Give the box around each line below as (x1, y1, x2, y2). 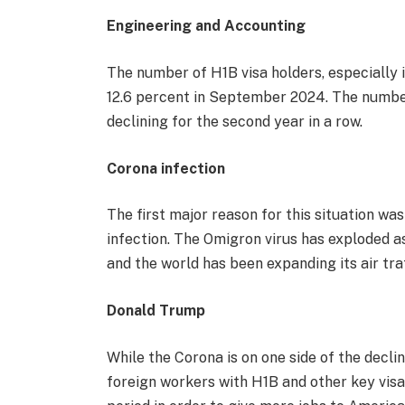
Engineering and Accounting (106, 17, 306, 35)
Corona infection (106, 159, 225, 177)
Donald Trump (106, 301, 205, 319)
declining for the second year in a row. (106, 113, 363, 131)
